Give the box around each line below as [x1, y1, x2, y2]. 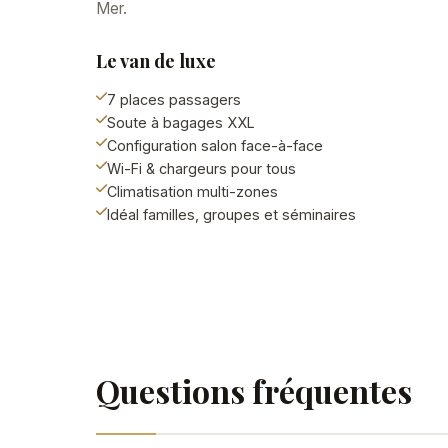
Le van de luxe [96, 48, 216, 73]
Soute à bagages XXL [107, 114, 255, 131]
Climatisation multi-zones [107, 183, 278, 200]
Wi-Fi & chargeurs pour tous [107, 160, 296, 177]
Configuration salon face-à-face [107, 137, 323, 154]
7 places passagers [107, 91, 241, 108]
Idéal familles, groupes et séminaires [107, 206, 356, 223]
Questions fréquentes [96, 369, 412, 412]
